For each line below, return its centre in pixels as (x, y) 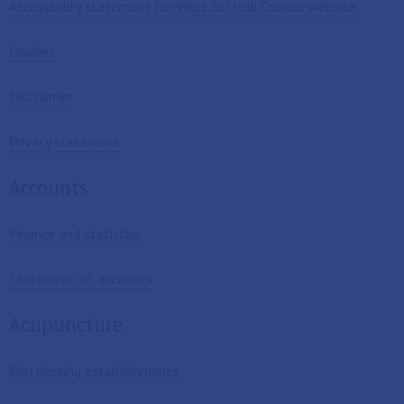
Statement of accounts (81, 279)
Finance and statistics (75, 234)
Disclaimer (41, 96)
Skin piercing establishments (94, 371)
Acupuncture (66, 324)
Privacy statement (64, 142)
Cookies (32, 51)
